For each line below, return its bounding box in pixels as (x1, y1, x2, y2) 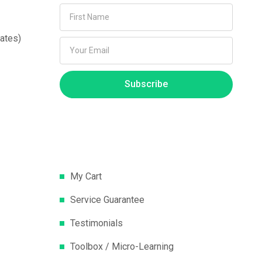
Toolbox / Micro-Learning (70, 240, 174, 252)
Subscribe (125, 78, 168, 90)
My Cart (70, 170, 102, 182)
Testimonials (70, 217, 123, 229)
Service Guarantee (70, 194, 144, 205)
